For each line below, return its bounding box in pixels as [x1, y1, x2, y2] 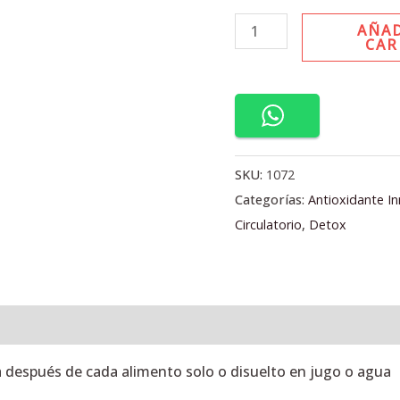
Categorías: [235, 191, 309, 209]
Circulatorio [235, 216, 303, 234]
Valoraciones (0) [21, 314, 129, 335]
